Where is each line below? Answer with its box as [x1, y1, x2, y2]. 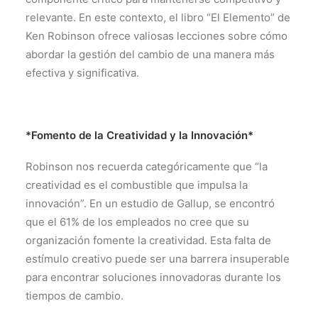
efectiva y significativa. [26, 66, 139, 79]
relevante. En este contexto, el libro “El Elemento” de [26, 11, 290, 24]
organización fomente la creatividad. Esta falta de [26, 234, 271, 247]
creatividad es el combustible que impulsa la [26, 178, 248, 192]
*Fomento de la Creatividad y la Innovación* [26, 128, 253, 142]
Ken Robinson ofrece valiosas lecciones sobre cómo [26, 29, 287, 43]
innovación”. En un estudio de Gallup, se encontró [26, 197, 275, 210]
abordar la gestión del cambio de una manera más [26, 48, 275, 61]
